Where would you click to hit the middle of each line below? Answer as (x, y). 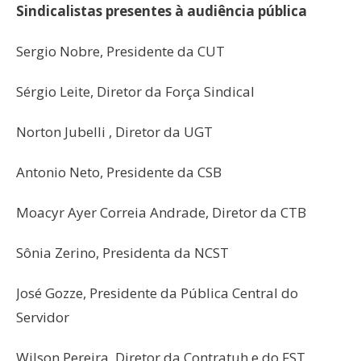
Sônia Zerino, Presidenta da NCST (122, 253)
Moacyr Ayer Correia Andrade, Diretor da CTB (161, 213)
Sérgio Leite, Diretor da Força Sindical (135, 92)
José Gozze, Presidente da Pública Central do (157, 293)
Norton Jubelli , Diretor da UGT (114, 132)
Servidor (43, 317)
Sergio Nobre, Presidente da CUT (120, 52)
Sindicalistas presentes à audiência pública (162, 11)
